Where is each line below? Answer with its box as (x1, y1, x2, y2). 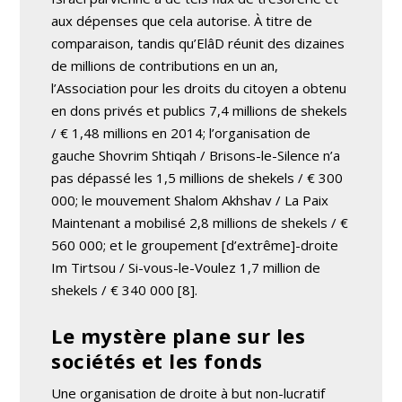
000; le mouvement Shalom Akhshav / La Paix (51, 190, 329, 209)
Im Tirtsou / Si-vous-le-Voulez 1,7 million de (51, 258, 321, 276)
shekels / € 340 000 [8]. (51, 280, 198, 299)
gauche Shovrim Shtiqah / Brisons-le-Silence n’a (51, 145, 341, 164)
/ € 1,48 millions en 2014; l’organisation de (51, 123, 311, 142)
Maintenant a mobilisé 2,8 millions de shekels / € (51, 213, 349, 232)
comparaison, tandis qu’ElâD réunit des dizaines (51, 33, 345, 52)
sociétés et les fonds (51, 346, 263, 374)
